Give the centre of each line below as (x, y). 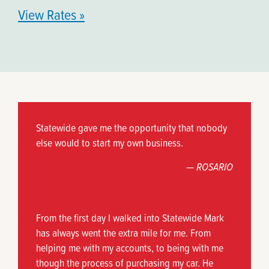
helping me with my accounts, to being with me (130, 247)
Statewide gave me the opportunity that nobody (131, 127)
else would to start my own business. (110, 142)
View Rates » (51, 14)
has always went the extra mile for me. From (123, 232)
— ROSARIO (210, 166)
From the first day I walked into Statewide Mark (130, 217)
